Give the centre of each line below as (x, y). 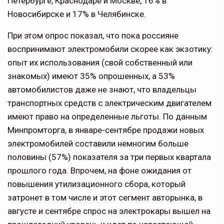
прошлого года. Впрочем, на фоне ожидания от (99, 171)
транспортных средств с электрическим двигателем (109, 103)
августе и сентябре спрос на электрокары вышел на (109, 211)
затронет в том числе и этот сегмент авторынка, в (105, 198)
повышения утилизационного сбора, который (96, 184)
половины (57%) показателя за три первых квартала (109, 157)
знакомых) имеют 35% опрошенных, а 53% (91, 76)
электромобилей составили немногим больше (98, 144)
